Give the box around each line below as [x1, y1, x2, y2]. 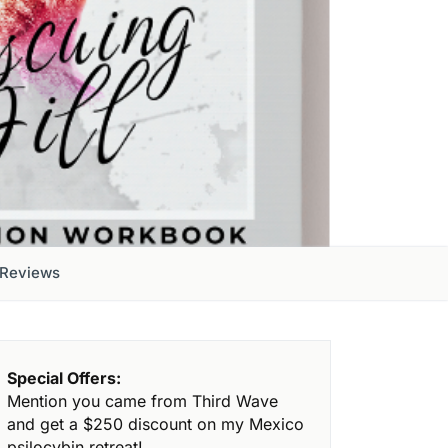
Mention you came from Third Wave [7, 391, 279, 412]
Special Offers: [7, 368, 122, 389]
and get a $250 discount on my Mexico [7, 414, 304, 435]
